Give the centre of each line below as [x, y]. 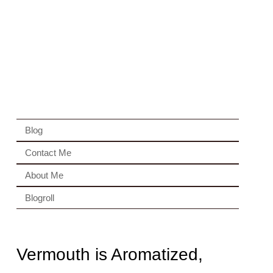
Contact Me [48, 153]
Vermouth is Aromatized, [109, 254]
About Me [44, 175]
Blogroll [39, 198]
